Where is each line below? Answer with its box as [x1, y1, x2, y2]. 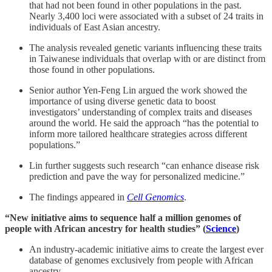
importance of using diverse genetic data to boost [29, 96, 216, 107]
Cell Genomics [127, 192, 184, 203]
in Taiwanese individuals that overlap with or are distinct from [29, 53, 265, 64]
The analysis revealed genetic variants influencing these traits [29, 42, 262, 53]
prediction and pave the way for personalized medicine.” [29, 171, 245, 182]
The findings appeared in [29, 192, 127, 203]
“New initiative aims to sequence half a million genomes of [5, 212, 241, 223]
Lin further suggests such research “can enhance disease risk [29, 160, 259, 171]
